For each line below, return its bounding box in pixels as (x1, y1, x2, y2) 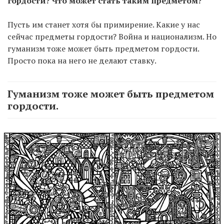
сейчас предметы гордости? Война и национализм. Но (7, 31, 216, 42)
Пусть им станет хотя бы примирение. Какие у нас (7, 19, 200, 30)
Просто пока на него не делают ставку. (7, 55, 156, 66)
